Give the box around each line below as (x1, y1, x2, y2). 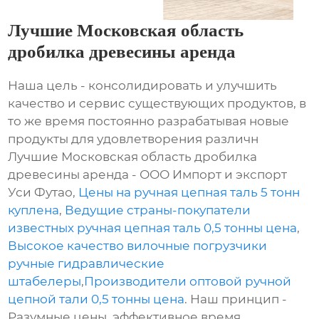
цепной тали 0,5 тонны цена (8, 291, 185, 306)
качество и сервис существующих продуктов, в (8, 95, 307, 110)
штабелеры (8, 273, 82, 288)
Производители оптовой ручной (84, 273, 292, 288)
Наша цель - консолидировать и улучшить (8, 78, 278, 93)
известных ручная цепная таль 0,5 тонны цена (8, 220, 298, 235)
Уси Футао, (8, 184, 79, 199)
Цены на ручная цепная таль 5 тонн (78, 184, 300, 199)
